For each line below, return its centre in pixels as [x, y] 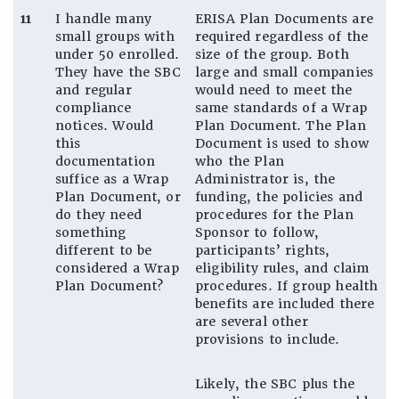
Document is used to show [282, 143]
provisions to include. [268, 339]
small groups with [115, 36]
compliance [94, 107]
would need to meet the [274, 90]
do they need [98, 214]
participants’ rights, [263, 250]
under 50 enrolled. [117, 54]
